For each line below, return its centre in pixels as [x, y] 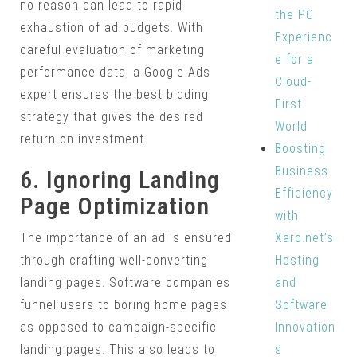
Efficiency [304, 193]
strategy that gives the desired [112, 117]
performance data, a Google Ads [115, 73]
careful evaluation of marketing [112, 50]
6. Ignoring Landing [120, 180]
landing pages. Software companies [125, 283]
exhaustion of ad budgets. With [112, 28]
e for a [294, 59]
